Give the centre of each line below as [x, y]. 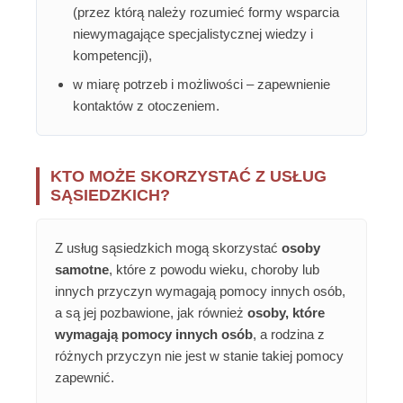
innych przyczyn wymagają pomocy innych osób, [200, 291]
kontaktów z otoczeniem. [146, 106]
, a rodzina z [289, 335]
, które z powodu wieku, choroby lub [214, 270]
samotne [82, 270]
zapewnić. [85, 378]
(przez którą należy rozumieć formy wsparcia [206, 13]
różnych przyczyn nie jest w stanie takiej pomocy [199, 356]
